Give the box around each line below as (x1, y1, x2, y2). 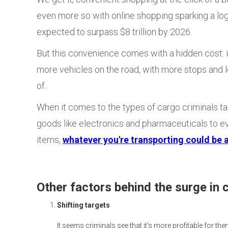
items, (37, 134, 63, 145)
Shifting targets (57, 201, 110, 209)
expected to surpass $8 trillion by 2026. (37, 26, 194, 37)
